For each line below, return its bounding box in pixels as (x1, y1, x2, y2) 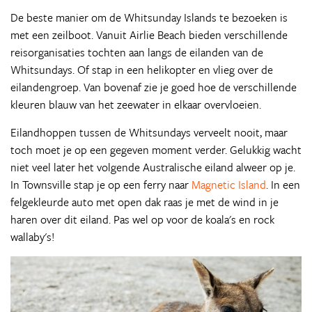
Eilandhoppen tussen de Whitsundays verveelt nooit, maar (10, 123, 288, 141)
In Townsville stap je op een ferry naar (10, 175, 192, 193)
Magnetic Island (192, 175, 266, 193)
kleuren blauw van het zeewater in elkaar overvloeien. (10, 95, 261, 113)
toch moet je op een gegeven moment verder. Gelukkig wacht (10, 141, 302, 158)
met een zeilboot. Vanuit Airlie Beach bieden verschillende (10, 26, 288, 43)
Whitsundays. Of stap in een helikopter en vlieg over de (10, 61, 273, 78)
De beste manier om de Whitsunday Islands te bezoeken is (10, 8, 288, 26)
